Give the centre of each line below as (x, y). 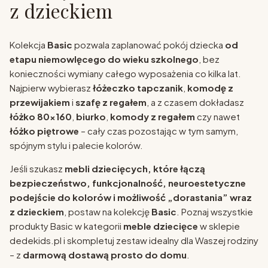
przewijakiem (40, 102)
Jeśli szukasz (37, 168)
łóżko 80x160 (41, 116)
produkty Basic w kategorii (66, 226)
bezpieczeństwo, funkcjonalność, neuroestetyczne (128, 182)
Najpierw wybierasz (51, 87)
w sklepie (219, 226)
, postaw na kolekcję (108, 211)
